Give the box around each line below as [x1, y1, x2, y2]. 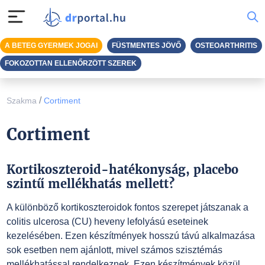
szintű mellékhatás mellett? [6, 176, 174, 191]
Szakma [6, 96, 37, 105]
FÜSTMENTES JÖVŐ [112, 41, 181, 50]
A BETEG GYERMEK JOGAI [5, 41, 98, 50]
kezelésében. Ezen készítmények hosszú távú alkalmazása [6, 231, 255, 241]
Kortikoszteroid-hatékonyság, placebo [6, 162, 238, 177]
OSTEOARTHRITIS [195, 41, 257, 50]
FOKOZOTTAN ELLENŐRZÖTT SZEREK [5, 59, 137, 67]
